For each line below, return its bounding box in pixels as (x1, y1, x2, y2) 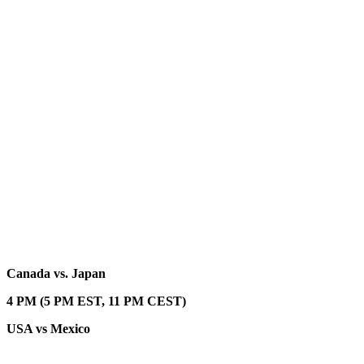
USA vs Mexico (6, 322, 93, 336)
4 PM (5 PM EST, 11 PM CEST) (6, 294, 186, 309)
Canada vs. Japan (6, 266, 106, 281)
